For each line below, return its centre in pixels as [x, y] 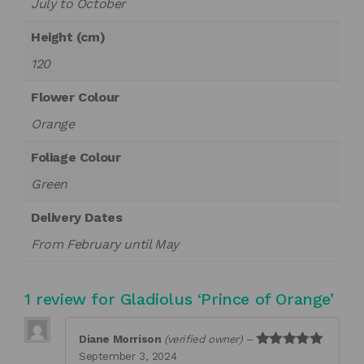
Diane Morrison [121, 340]
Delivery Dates [77, 218]
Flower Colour [75, 97]
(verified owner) [204, 340]
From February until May [105, 245]
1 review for [72, 299]
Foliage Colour [76, 158]
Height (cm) [68, 37]
